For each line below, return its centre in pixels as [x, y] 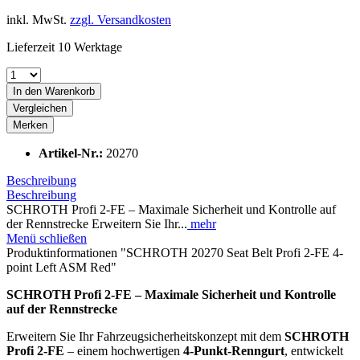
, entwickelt [314, 350]
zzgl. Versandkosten [121, 19]
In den [27, 91]
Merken [30, 125]
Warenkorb [70, 91]
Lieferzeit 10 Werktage [64, 47]
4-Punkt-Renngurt [234, 350]
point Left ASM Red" [61, 267]
